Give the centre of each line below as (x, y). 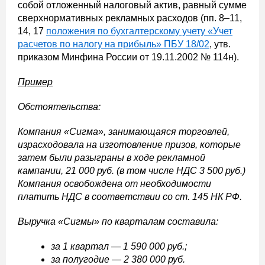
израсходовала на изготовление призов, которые (129, 145)
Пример (35, 82)
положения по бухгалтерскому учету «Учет (139, 31)
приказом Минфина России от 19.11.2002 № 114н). (128, 57)
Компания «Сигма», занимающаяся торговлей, (124, 132)
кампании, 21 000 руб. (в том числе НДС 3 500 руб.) (132, 171)
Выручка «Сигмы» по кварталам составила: (118, 222)
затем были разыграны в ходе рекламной (112, 158)
